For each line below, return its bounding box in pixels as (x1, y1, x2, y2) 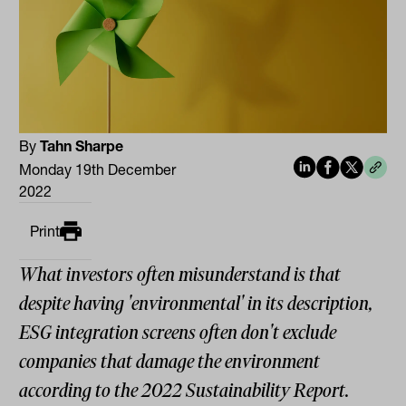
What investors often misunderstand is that (19, 264, 342, 286)
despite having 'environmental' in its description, (19, 293, 373, 315)
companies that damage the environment (19, 351, 321, 373)
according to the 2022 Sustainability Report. (19, 380, 350, 402)
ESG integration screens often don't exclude (19, 322, 337, 344)
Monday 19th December (19, 160, 177, 179)
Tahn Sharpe (40, 137, 124, 156)
